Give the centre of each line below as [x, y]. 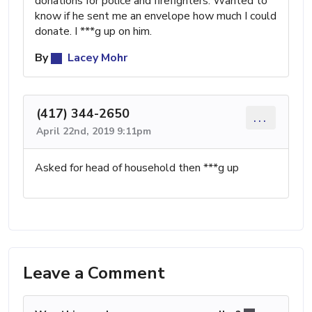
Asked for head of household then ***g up [137, 167]
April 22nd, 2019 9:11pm [94, 131]
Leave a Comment [94, 273]
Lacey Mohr [96, 57]
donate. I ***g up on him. [93, 31]
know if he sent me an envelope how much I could [156, 16]
